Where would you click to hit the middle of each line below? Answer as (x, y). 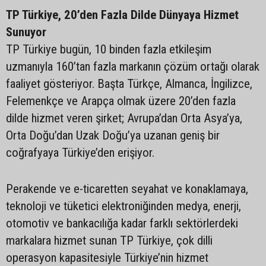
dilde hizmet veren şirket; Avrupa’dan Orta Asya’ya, (124, 118)
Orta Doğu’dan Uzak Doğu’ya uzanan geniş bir (113, 135)
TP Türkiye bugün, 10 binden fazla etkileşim (109, 49)
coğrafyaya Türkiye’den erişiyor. (80, 153)
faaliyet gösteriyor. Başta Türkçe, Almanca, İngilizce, (129, 84)
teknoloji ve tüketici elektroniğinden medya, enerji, (123, 206)
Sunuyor (26, 32)
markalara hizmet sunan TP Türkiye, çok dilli (109, 240)
